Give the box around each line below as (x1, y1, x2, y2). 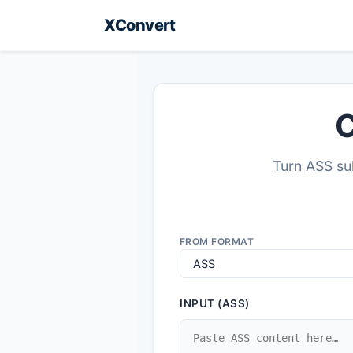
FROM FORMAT (180, 235, 255, 247)
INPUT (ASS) (180, 296, 250, 310)
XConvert (104, 15, 175, 35)
